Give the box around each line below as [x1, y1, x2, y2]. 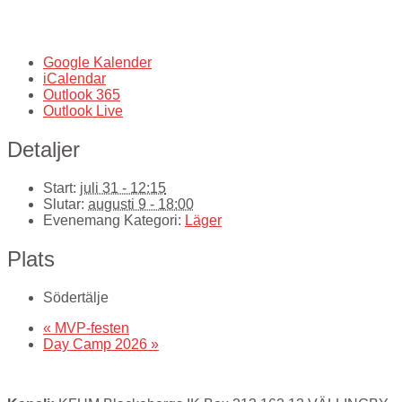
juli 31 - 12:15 [80, 179, 166, 196]
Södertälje [43, 289, 109, 305]
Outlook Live [43, 102, 123, 118]
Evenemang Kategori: [43, 212, 181, 228]
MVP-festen [51, 319, 129, 336]
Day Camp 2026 [43, 336, 151, 352]
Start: [43, 179, 76, 196]
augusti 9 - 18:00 [88, 196, 194, 212]
